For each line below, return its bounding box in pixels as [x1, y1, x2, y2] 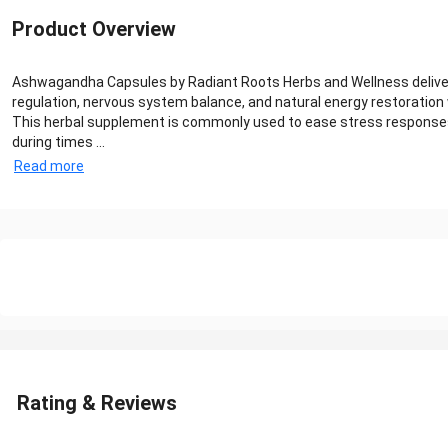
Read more [14, 158, 84, 175]
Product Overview [12, 17, 176, 42]
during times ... [12, 134, 105, 151]
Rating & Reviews [17, 391, 177, 416]
